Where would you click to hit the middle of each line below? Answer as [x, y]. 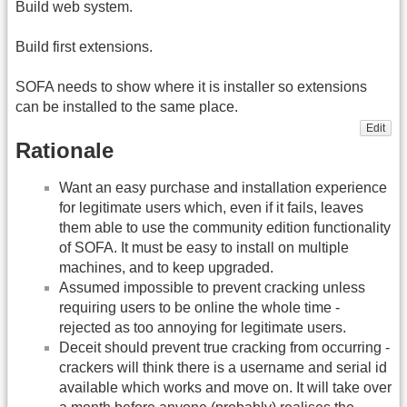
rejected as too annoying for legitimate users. [203, 327]
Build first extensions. [84, 46]
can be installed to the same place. [127, 107]
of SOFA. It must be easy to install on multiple [204, 247]
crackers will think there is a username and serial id [223, 367]
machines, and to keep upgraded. [166, 267]
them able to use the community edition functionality [225, 227]
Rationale [65, 150]
